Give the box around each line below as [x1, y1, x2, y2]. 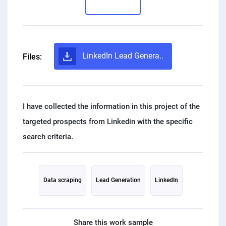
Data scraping [43, 177, 82, 184]
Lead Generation [95, 177, 141, 184]
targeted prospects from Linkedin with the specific [23, 117, 193, 126]
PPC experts [23, 6, 61, 14]
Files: [23, 52, 42, 62]
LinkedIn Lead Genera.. [80, 50, 163, 61]
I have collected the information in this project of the [23, 102, 200, 111]
